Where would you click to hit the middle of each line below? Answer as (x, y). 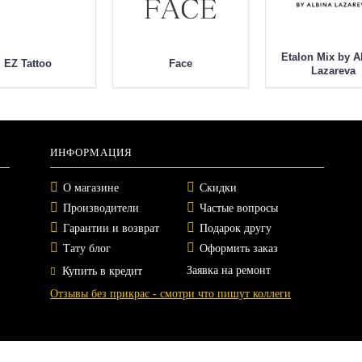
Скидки (219, 188)
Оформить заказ (239, 249)
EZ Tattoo (28, 64)
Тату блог (87, 249)
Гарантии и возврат (112, 229)
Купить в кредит (103, 271)
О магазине (91, 188)
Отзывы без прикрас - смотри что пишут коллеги (171, 294)
